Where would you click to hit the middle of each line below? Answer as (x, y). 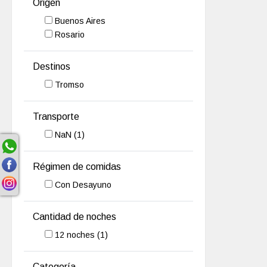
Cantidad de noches (75, 216)
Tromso (70, 85)
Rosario (70, 35)
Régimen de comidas (77, 166)
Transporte (56, 117)
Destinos (52, 67)
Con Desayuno (83, 184)
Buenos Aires (80, 21)
